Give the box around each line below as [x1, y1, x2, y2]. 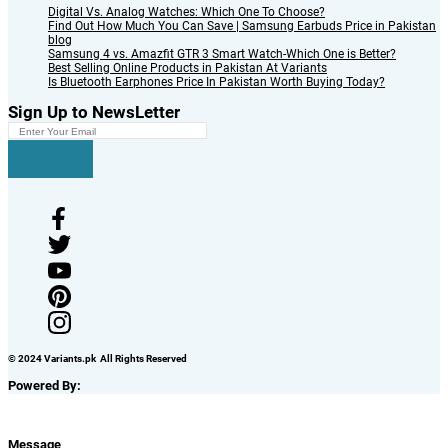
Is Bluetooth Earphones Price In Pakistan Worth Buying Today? [48, 74, 385, 89]
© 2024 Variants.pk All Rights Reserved [8, 352, 187, 364]
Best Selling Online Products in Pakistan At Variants [48, 60, 327, 75]
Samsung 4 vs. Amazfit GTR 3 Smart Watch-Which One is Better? [48, 46, 396, 61]
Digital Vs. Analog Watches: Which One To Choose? [48, 4, 325, 19]
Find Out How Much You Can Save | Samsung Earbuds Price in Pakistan [48, 18, 436, 33]
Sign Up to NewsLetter [8, 101, 180, 122]
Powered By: [8, 377, 84, 393]
